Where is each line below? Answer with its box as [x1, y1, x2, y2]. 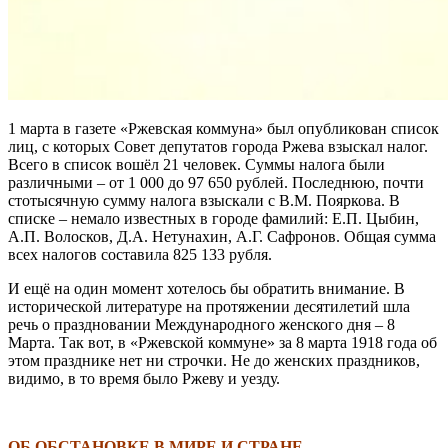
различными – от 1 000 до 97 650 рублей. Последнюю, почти [8, 173, 424, 191]
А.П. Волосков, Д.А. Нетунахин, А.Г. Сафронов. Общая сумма [8, 227, 436, 245]
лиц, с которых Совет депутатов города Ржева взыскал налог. [8, 137, 428, 155]
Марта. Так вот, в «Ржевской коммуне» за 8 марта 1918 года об [8, 333, 437, 351]
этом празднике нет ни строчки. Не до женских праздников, [8, 351, 420, 369]
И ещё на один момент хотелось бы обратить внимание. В [8, 279, 405, 297]
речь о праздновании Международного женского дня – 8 [8, 315, 395, 333]
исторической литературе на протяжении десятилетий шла [8, 297, 410, 315]
